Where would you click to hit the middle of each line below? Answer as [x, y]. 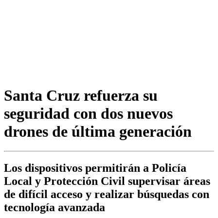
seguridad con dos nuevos [88, 113]
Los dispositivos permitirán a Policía [95, 168]
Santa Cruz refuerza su [81, 95]
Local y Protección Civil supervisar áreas [107, 181]
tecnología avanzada [54, 208]
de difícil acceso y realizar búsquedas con [107, 194]
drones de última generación [98, 131]
